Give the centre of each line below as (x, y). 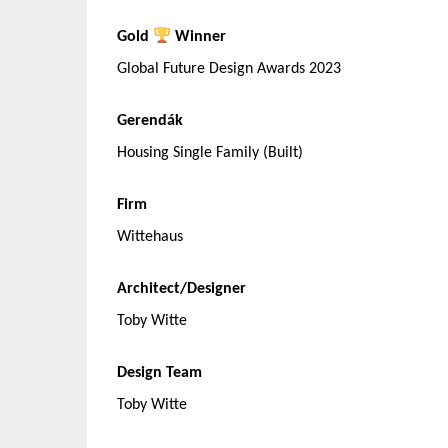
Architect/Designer (181, 289)
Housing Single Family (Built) (210, 153)
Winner (199, 37)
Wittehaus (150, 237)
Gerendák (150, 121)
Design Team (159, 373)
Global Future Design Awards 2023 (229, 69)
